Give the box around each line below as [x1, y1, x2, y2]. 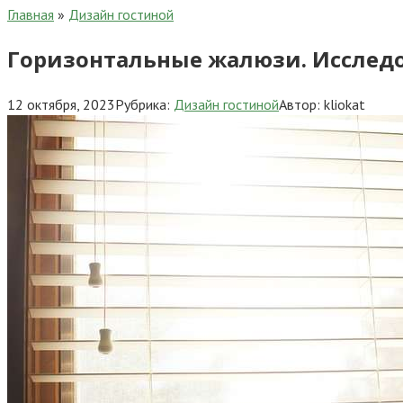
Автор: [279, 94, 320, 113]
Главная [7, 5, 54, 23]
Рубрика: [115, 94, 170, 113]
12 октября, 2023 [7, 94, 115, 113]
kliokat [324, 94, 365, 113]
